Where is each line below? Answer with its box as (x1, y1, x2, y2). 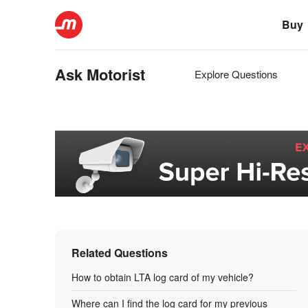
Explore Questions (195, 67, 278, 81)
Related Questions (71, 245, 168, 261)
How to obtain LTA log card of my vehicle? (71, 270, 254, 284)
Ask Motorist (55, 63, 145, 85)
